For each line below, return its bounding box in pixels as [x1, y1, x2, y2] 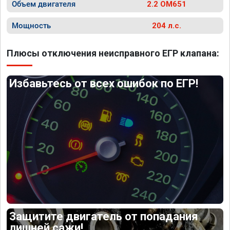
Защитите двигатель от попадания [9, 209, 199, 223]
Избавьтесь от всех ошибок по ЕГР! [9, 77, 199, 90]
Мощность [12, 21, 51, 30]
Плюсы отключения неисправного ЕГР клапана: [7, 48, 219, 59]
